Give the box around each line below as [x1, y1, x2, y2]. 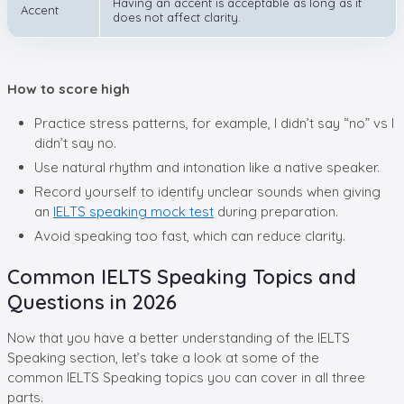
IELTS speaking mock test [53, 202, 214, 220]
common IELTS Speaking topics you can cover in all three [7, 368, 365, 386]
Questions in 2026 [7, 289, 177, 315]
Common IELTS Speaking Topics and [7, 263, 356, 289]
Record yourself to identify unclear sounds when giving [34, 182, 381, 200]
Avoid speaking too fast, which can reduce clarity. [34, 226, 345, 244]
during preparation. [214, 202, 338, 220]
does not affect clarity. [113, 9, 241, 24]
